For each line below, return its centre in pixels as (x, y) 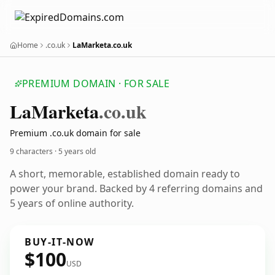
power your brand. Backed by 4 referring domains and (136, 188)
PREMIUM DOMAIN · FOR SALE (96, 83)
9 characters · (34, 151)
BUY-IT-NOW (60, 242)
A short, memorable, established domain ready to (125, 174)
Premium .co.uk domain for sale (75, 133)
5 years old (77, 151)
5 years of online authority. (72, 203)
